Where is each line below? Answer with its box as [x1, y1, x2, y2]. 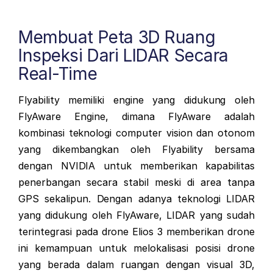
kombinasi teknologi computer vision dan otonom [18, 127, 255, 140]
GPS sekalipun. [18, 193, 97, 205]
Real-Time [18, 63, 97, 85]
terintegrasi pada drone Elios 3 [18, 225, 167, 238]
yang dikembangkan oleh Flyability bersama [18, 143, 255, 156]
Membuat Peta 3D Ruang [18, 27, 216, 48]
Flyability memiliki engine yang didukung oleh [18, 94, 255, 107]
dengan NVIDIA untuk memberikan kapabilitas [18, 160, 255, 172]
